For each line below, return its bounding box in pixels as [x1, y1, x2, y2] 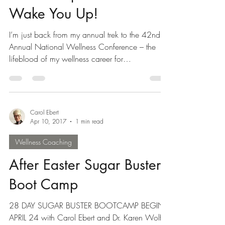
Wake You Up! [9, 32, 98, 50]
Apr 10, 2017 [30, 145, 66, 153]
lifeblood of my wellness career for [9, 81, 123, 92]
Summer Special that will [9, 13, 159, 31]
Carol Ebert [30, 136, 59, 144]
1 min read [75, 145, 103, 153]
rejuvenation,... [9, 93, 59, 104]
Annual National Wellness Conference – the [9, 69, 156, 80]
